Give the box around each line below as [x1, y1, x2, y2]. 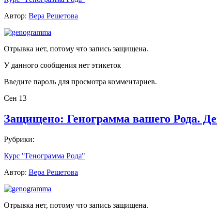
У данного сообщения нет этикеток [4, 61, 121, 70]
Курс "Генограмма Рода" [4, 152, 85, 160]
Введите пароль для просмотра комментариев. [4, 77, 157, 86]
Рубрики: [4, 135, 34, 144]
